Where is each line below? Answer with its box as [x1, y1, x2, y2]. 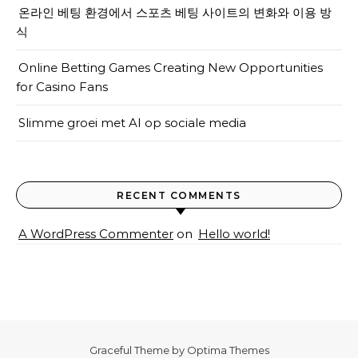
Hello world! [198, 226, 270, 241]
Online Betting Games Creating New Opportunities [18, 60, 323, 75]
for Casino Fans [16, 79, 108, 94]
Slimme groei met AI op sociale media [18, 115, 246, 130]
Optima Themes [186, 344, 269, 356]
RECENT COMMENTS [117, 189, 241, 201]
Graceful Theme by [89, 344, 187, 356]
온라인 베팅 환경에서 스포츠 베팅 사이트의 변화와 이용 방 [18, 5, 332, 20]
